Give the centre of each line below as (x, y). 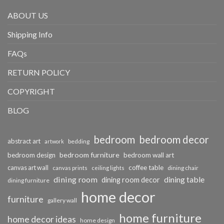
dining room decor (131, 179)
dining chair (183, 167)
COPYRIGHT (31, 91)
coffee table (146, 167)
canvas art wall (28, 167)
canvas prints (70, 167)
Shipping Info (30, 34)
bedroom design (31, 155)
